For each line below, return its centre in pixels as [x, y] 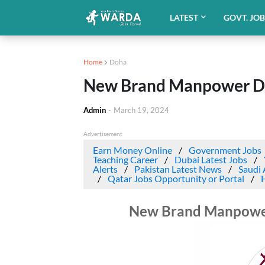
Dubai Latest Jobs [211, 159]
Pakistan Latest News [178, 169]
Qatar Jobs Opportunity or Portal [176, 178]
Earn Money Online [132, 150]
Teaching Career [125, 159]
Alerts [105, 169]
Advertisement [103, 134]
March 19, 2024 [141, 110]
